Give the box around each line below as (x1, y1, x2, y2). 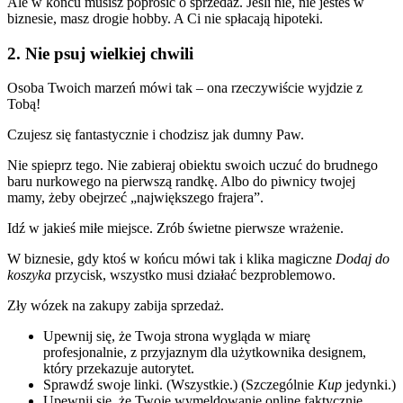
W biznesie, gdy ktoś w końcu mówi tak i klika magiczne (7, 251, 336, 267)
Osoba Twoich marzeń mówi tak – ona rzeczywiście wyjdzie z (7, 80, 363, 96)
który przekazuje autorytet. (43, 361, 194, 377)
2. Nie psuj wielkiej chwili (7, 43, 193, 63)
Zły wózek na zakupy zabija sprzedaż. (7, 298, 224, 314)
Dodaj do (336, 251, 390, 267)
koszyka (7, 267, 51, 283)
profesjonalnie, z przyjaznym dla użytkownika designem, (43, 345, 366, 361)
